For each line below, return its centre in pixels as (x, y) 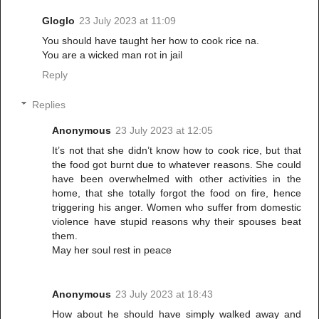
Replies (49, 104)
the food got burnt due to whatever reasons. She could (177, 164)
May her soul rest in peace (112, 250)
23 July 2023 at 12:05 (164, 130)
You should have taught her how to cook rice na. (151, 41)
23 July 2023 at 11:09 (127, 21)
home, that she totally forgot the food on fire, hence (177, 193)
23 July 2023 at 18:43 (164, 294)
